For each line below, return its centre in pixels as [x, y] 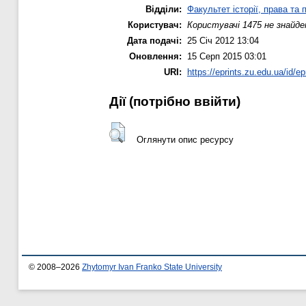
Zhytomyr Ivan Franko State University [152, 267]
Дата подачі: [154, 41]
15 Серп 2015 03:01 [227, 57]
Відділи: [164, 10]
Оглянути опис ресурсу [185, 139]
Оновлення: [155, 57]
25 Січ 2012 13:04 [223, 41]
